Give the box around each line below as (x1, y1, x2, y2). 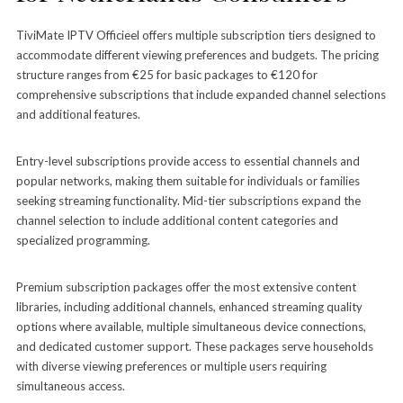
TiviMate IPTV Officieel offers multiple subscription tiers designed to (15, 27, 376, 42)
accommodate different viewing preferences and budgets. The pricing (15, 47, 379, 62)
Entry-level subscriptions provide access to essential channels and (15, 153, 360, 168)
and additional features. (15, 106, 140, 121)
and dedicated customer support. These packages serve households (15, 338, 373, 354)
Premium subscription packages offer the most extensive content (15, 279, 356, 294)
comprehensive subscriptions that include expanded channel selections (15, 86, 386, 102)
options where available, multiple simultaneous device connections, (15, 318, 366, 334)
